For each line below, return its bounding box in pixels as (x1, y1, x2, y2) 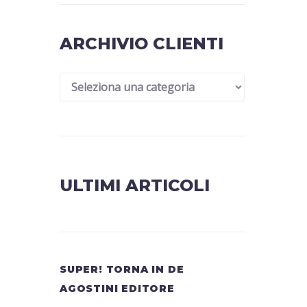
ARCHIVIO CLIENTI (60, 34, 223, 53)
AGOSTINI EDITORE (60, 282, 175, 295)
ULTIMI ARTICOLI (60, 175, 210, 195)
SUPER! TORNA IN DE (60, 263, 184, 275)
